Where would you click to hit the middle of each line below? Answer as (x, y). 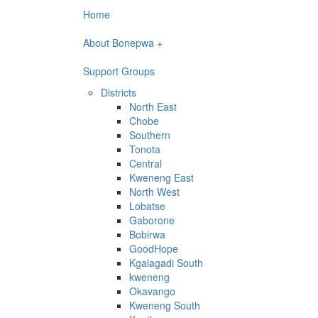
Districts (119, 92)
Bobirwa (147, 234)
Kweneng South (165, 305)
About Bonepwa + (123, 43)
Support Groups (119, 71)
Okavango (152, 291)
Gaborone (152, 220)
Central (146, 163)
